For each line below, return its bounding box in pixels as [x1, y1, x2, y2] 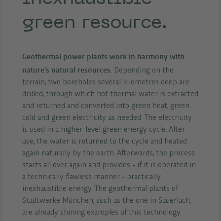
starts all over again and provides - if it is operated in [22, 161, 196, 169]
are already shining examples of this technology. [22, 209, 182, 217]
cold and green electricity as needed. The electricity [22, 114, 192, 122]
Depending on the [111, 67, 174, 74]
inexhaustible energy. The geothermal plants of [22, 185, 178, 193]
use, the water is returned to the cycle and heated [22, 138, 187, 146]
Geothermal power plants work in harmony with [22, 50, 184, 61]
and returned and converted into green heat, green [22, 102, 189, 110]
